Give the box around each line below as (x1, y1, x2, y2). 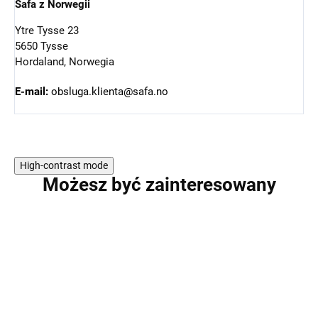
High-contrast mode (20, 159, 108, 171)
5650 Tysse (15, 39, 68, 53)
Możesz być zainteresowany (42, 173, 276, 195)
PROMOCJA (234, 231, 271, 239)
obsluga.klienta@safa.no (48, 84, 168, 98)
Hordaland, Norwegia (15, 55, 114, 68)
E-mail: (15, 84, 48, 98)
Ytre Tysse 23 (15, 23, 79, 37)
